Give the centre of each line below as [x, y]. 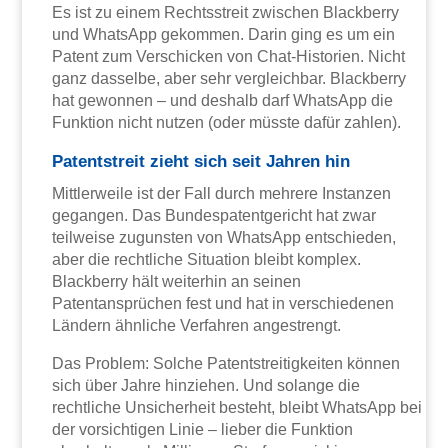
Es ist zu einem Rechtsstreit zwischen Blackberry [226, 13]
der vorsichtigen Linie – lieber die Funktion [203, 430]
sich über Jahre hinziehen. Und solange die [206, 386]
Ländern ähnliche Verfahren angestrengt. [197, 326]
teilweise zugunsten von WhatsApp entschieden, [224, 238]
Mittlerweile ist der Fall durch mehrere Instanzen [222, 194]
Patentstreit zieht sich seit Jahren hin [201, 162]
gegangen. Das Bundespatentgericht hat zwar [214, 216]
